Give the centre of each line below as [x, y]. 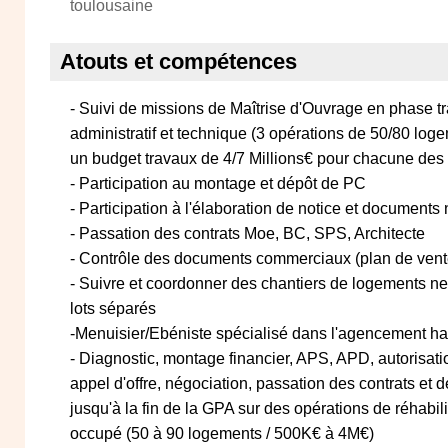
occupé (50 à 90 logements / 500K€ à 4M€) [222, 433]
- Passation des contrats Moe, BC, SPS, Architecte [247, 233]
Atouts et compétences [178, 61]
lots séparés [113, 308]
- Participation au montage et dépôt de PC [218, 183]
